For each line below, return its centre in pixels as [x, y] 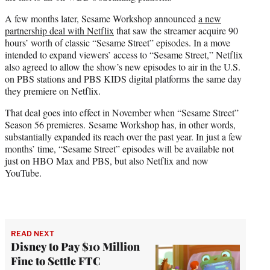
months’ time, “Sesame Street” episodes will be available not [119, 149]
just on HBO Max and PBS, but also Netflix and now [107, 161]
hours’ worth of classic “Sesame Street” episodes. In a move [118, 43]
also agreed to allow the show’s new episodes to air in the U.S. [123, 67]
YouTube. [23, 173]
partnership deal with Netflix [59, 31]
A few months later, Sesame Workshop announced [102, 19]
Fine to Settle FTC [56, 261]
